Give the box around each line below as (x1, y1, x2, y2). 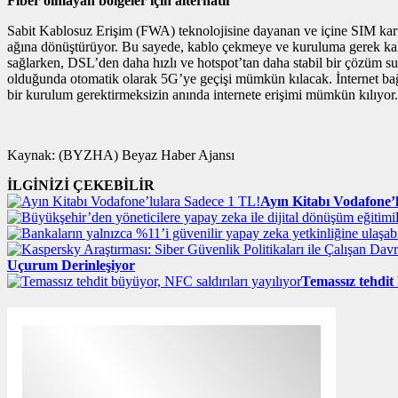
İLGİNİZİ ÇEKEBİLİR (7, 178, 155, 194)
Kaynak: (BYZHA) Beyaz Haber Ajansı (7, 147, 235, 163)
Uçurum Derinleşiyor (7, 258, 135, 274)
